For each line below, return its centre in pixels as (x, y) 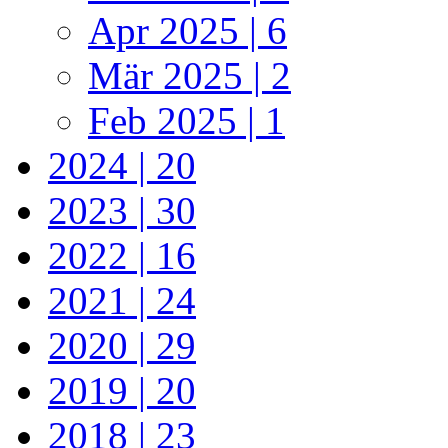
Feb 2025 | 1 (186, 120)
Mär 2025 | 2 (189, 75)
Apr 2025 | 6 (187, 30)
